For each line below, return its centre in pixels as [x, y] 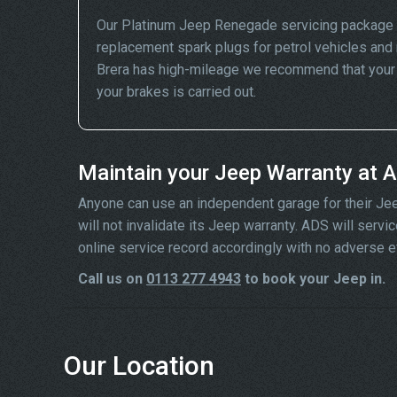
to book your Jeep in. [313, 279]
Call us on [112, 279]
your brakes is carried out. [176, 92]
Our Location [139, 366]
